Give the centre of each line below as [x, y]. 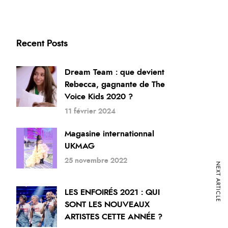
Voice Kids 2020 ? [99, 97]
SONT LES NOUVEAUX [107, 205]
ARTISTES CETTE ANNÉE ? [114, 217]
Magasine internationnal [110, 134]
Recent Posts [42, 44]
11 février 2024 [90, 111]
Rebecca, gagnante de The [115, 84]
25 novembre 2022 [96, 161]
